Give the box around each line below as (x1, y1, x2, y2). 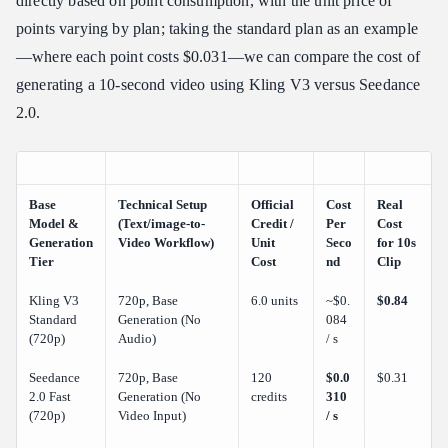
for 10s (377, 235, 416, 251)
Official (251, 197, 294, 213)
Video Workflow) (118, 235, 214, 251)
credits (251, 389, 287, 405)
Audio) (118, 331, 156, 347)
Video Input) (118, 408, 186, 424)
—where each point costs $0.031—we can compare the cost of (16, 48, 421, 66)
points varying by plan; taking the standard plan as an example (16, 20, 418, 38)
